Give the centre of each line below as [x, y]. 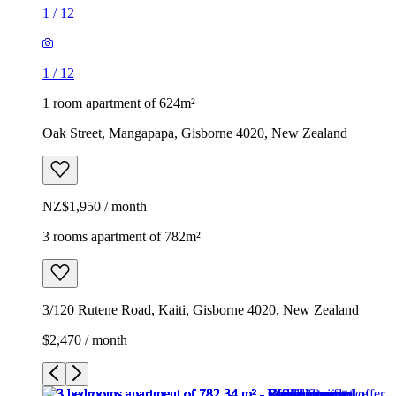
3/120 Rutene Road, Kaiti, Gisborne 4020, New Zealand [201, 309]
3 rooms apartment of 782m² [122, 236]
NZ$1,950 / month [95, 206]
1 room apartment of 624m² [119, 103]
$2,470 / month [85, 339]
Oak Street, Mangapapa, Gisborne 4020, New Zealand [195, 133]
